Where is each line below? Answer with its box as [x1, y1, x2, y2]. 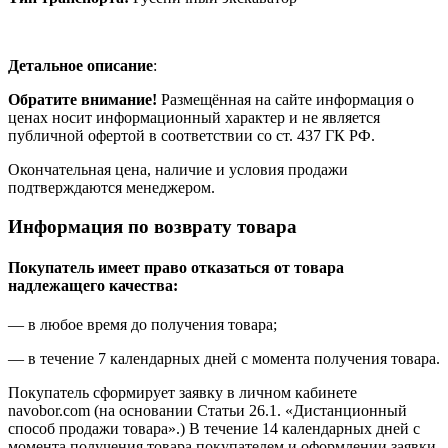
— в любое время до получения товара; [8, 316, 277, 334]
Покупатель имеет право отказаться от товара [8, 258, 344, 276]
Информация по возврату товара [8, 215, 297, 237]
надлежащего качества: [8, 276, 178, 294]
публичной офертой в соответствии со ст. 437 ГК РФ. [8, 126, 375, 144]
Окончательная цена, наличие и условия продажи [8, 160, 348, 178]
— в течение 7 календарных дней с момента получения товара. [8, 350, 440, 368]
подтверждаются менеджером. [8, 178, 215, 196]
